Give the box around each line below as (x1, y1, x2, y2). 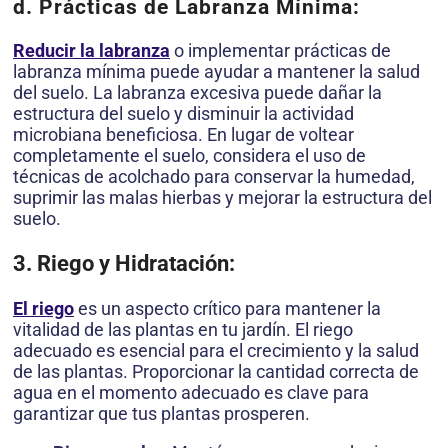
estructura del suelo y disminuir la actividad (13, 103, 354, 125)
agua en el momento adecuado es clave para (13, 382, 369, 404)
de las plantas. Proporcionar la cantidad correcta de (13, 361, 419, 383)
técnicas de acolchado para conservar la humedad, (13, 166, 415, 188)
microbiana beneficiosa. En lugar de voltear (13, 124, 354, 146)
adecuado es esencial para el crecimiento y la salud (13, 340, 419, 362)
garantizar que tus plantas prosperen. (13, 403, 310, 425)
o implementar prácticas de (170, 40, 391, 62)
